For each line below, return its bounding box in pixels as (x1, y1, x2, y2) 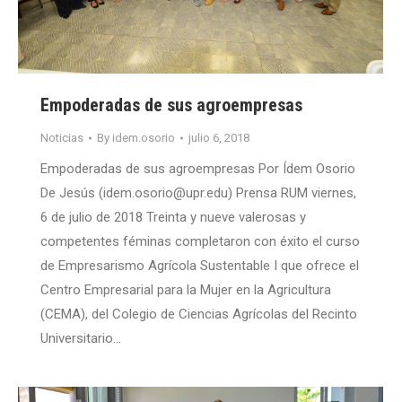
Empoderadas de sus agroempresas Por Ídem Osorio (40, 161, 355, 178)
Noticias (40, 131, 83, 145)
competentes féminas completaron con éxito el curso (40, 233, 360, 250)
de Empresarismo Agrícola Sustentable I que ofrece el (40, 258, 359, 275)
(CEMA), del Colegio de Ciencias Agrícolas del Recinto (40, 306, 357, 323)
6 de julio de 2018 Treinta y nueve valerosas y (40, 209, 306, 226)
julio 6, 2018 (188, 131, 249, 145)
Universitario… (40, 330, 121, 347)
